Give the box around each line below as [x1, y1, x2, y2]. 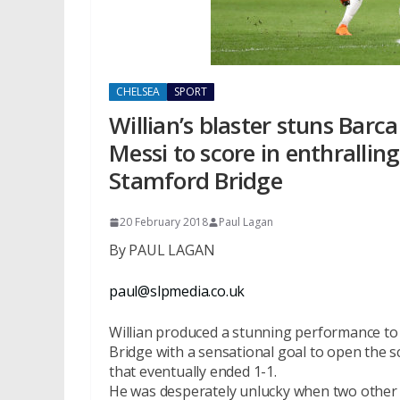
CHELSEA [116, 84, 160, 99]
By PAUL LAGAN [109, 240, 215, 260]
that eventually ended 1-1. [109, 362, 277, 381]
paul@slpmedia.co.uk [109, 281, 246, 301]
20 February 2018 [120, 214, 208, 229]
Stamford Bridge [109, 164, 282, 196]
